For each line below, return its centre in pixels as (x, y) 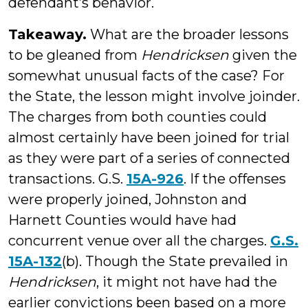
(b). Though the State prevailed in (175, 261)
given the (263, 55)
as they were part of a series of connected (149, 158)
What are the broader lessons (188, 34)
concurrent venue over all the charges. (139, 241)
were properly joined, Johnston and (128, 199)
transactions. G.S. (67, 179)
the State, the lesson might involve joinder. (154, 96)
